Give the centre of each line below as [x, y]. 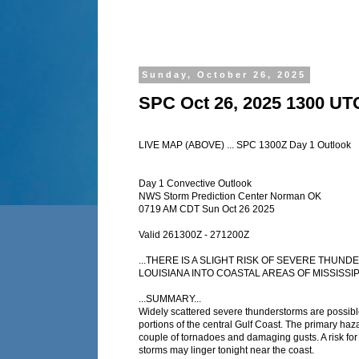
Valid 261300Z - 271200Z [194, 235]
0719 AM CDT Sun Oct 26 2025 [207, 210]
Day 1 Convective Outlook [195, 184]
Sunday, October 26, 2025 [224, 75]
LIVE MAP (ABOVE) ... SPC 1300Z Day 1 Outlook [245, 145]
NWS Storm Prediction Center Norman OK [230, 197]
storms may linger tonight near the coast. [226, 351]
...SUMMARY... [170, 299]
